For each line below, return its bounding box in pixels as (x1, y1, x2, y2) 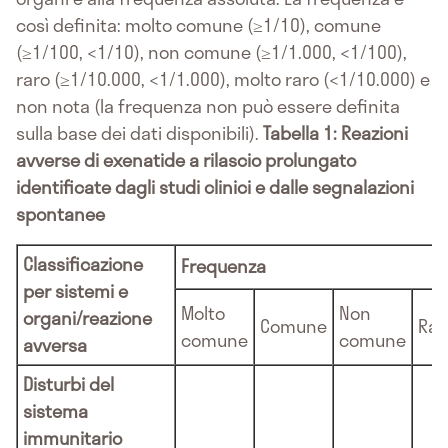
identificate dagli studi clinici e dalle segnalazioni (16, 173, 414, 202)
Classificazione (23, 250, 143, 279)
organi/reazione (23, 304, 152, 333)
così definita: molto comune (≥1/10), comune (16, 11, 381, 40)
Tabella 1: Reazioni (263, 119, 408, 148)
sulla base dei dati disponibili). (16, 119, 263, 148)
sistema (23, 397, 88, 426)
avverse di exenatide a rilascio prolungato (16, 146, 356, 175)
